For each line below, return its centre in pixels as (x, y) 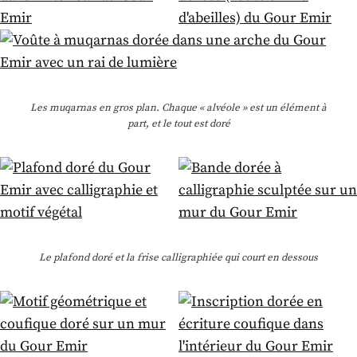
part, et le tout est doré (178, 124)
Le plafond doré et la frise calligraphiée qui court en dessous (178, 258)
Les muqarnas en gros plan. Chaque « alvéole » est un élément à (178, 108)
